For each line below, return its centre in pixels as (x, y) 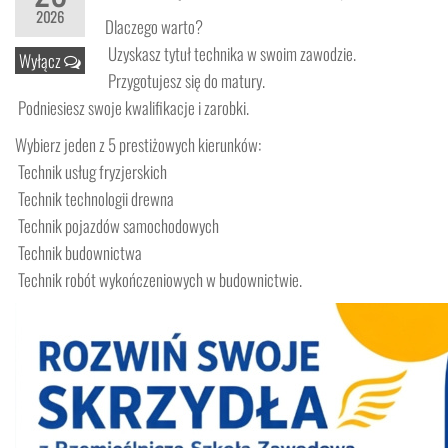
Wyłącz (41, 60)
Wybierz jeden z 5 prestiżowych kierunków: (138, 144)
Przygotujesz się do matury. (185, 80)
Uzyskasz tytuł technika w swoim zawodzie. (230, 53)
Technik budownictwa (78, 252)
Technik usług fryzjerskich (91, 171)
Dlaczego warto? (154, 26)
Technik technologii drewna (94, 198)
